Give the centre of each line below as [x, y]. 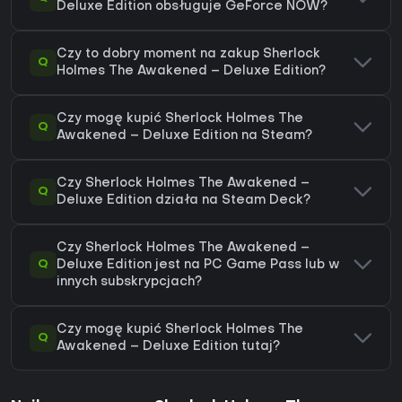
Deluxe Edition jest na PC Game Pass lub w [198, 265]
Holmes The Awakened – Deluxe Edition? [191, 71]
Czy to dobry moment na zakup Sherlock [188, 54]
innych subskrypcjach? [129, 282]
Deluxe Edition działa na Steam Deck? [184, 200]
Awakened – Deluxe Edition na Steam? [184, 135]
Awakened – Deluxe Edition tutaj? [168, 346]
